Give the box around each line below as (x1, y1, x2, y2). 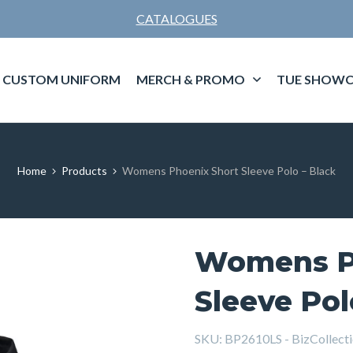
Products (61, 163, 107, 177)
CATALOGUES (136, 11, 217, 26)
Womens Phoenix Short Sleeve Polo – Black (122, 163, 336, 177)
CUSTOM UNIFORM (2, 72, 121, 87)
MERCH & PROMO (136, 72, 245, 87)
